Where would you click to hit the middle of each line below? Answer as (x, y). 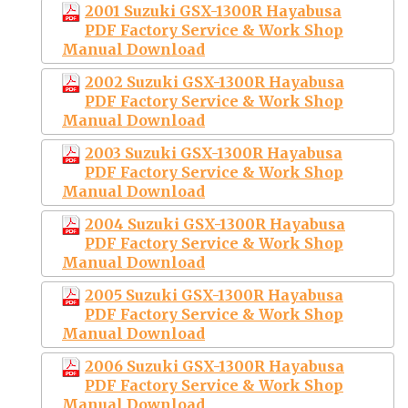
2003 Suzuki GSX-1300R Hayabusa (214, 153)
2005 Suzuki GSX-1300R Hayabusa (214, 295)
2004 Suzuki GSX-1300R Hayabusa (215, 224)
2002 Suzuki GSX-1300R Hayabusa (214, 82)
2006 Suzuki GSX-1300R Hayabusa (214, 366)
